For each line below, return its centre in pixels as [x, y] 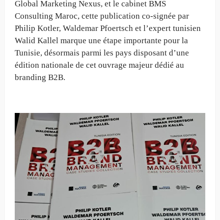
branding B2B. [40, 78]
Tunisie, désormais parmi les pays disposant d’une [102, 53]
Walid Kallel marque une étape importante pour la [101, 41]
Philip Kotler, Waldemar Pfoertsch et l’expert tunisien [108, 28]
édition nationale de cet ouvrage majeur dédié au [99, 65]
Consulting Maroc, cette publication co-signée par [102, 16]
